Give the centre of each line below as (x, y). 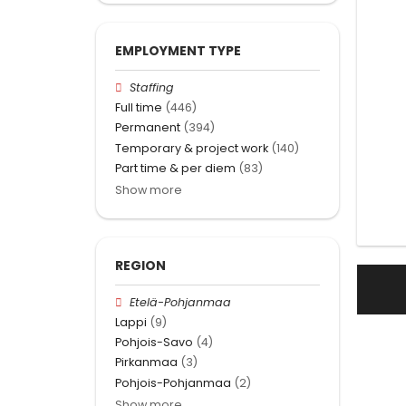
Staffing (152, 87)
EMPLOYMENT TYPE (178, 50)
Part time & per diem (175, 168)
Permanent (148, 128)
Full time (139, 108)
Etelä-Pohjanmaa (181, 302)
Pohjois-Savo (154, 343)
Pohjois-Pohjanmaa (173, 382)
